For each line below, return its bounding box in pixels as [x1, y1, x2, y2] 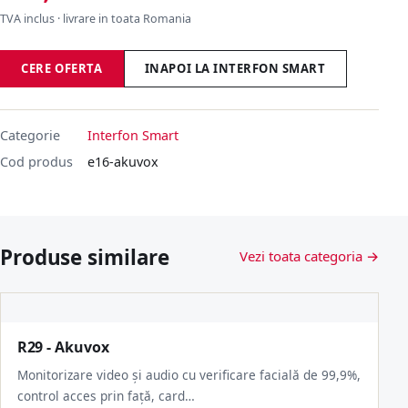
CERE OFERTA [21, 59, 103, 76]
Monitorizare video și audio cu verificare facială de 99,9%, [16, 366, 361, 384]
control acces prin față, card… [16, 387, 195, 405]
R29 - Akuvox [16, 337, 109, 358]
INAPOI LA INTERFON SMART [144, 59, 326, 76]
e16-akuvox [87, 153, 158, 171]
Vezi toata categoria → [240, 246, 379, 265]
